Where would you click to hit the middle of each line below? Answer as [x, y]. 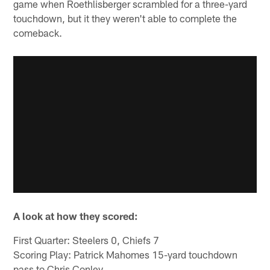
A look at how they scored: [76, 215]
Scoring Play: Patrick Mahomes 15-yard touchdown [126, 254]
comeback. [38, 33]
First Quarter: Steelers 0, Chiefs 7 [86, 240]
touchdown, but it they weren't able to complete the [125, 18]
